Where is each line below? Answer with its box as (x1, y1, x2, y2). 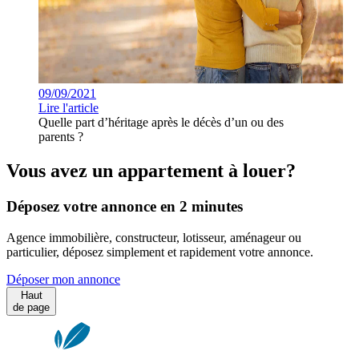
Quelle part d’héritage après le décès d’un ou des (38, 115, 284, 130)
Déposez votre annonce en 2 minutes (6, 198, 243, 216)
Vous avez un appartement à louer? (6, 160, 296, 182)
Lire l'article (38, 101, 99, 115)
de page (13, 301, 50, 313)
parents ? (38, 130, 83, 144)
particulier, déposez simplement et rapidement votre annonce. (6, 244, 313, 259)
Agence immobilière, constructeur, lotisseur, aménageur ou (6, 230, 301, 244)
